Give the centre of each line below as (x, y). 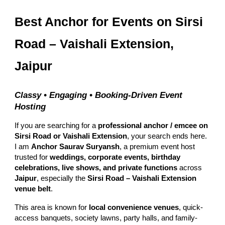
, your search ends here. (167, 136)
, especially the (62, 178)
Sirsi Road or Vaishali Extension (71, 136)
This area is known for (52, 207)
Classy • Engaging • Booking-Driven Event (99, 95)
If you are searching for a (57, 125)
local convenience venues (134, 207)
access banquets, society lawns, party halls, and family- (106, 218)
